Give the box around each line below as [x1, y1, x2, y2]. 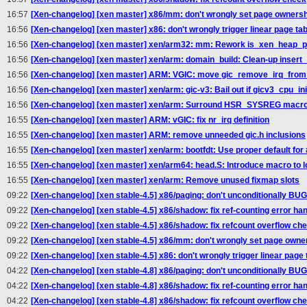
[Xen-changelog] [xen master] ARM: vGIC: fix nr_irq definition [31, 115, 269, 125]
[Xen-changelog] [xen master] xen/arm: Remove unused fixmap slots [31, 175, 299, 186]
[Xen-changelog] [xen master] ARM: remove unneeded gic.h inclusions [31, 130, 306, 140]
